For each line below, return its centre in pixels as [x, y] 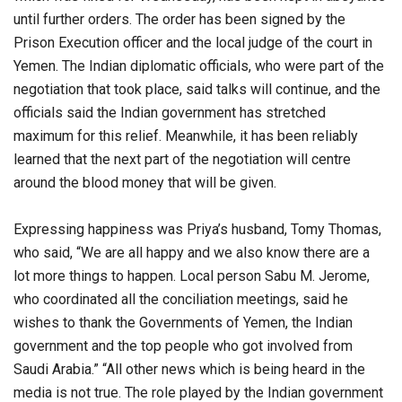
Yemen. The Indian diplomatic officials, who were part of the [199, 66]
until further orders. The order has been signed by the [179, 20]
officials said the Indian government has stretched [170, 113]
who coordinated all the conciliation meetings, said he [181, 300]
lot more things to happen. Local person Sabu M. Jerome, [192, 276]
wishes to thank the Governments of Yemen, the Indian [183, 323]
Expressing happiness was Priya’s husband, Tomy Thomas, [197, 230]
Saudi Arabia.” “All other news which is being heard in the [189, 370]
